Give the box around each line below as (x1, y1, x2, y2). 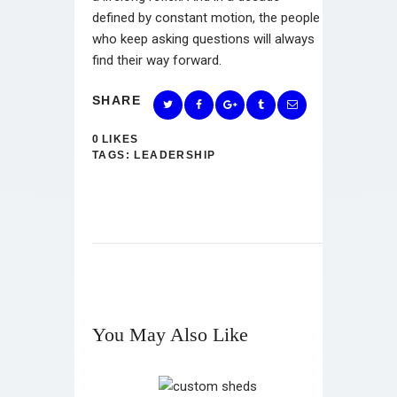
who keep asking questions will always (92, 30, 315, 47)
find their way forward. (92, 51, 222, 68)
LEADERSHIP (134, 148, 216, 161)
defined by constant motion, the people (92, 9, 320, 26)
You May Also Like (92, 323, 248, 346)
